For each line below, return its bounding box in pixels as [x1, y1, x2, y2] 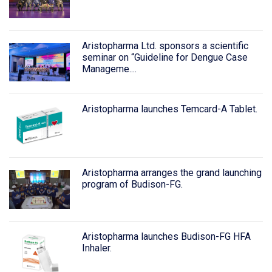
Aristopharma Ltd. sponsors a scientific [81, 39, 248, 52]
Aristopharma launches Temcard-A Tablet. [81, 103, 257, 115]
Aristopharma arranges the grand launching [81, 167, 262, 179]
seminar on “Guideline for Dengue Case [81, 51, 248, 63]
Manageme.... [81, 63, 137, 75]
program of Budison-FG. [81, 178, 183, 191]
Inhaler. [81, 242, 112, 254]
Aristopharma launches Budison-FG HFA [81, 231, 251, 242]
